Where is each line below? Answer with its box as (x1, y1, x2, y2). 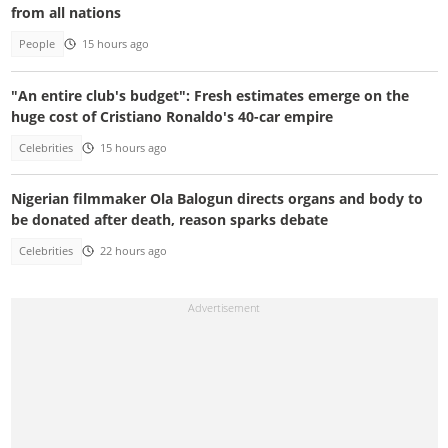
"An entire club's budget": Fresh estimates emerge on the (10, 85, 409, 105)
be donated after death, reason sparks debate (10, 210, 328, 230)
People (19, 37, 56, 52)
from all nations (10, 3, 121, 23)
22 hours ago (99, 244, 167, 259)
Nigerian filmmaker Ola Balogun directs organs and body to (10, 189, 423, 209)
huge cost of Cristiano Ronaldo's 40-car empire (10, 106, 333, 126)
